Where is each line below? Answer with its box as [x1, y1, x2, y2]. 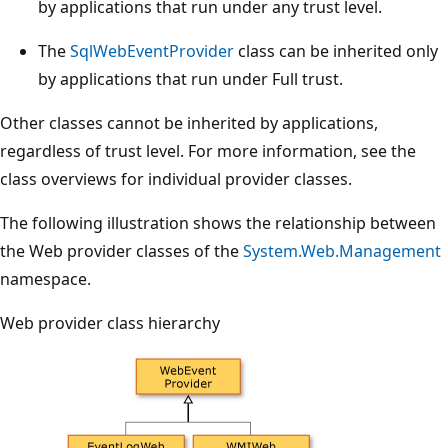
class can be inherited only [234, 39, 438, 62]
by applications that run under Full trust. [38, 67, 343, 90]
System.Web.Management [243, 239, 441, 262]
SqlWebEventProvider [70, 39, 234, 62]
